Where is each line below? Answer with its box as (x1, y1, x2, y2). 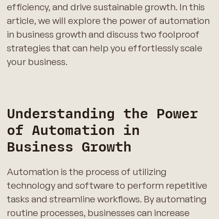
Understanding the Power (6, 106, 198, 123)
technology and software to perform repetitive (6, 179, 207, 192)
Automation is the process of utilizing (6, 166, 167, 178)
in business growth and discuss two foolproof (6, 28, 199, 40)
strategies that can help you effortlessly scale (6, 42, 202, 54)
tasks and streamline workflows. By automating (6, 193, 207, 205)
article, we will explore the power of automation (6, 14, 210, 26)
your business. (6, 55, 67, 67)
